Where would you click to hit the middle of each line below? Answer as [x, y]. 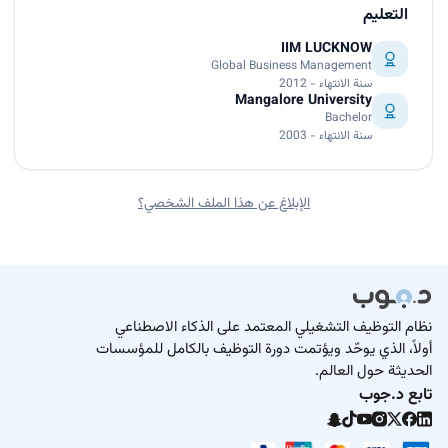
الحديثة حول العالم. [373, 372]
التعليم [385, 16]
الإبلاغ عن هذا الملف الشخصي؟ [224, 204]
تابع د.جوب [395, 396]
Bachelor [348, 118]
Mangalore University [303, 101]
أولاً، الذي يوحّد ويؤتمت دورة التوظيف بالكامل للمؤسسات [264, 350]
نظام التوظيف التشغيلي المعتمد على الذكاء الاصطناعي [273, 328]
